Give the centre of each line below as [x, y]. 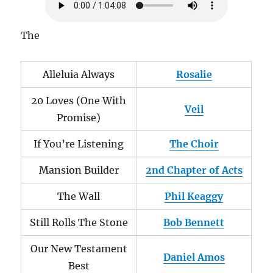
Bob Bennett [194, 222]
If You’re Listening [79, 144]
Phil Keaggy [194, 196]
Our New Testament [79, 249]
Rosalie [194, 74]
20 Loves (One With [79, 101]
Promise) [79, 118]
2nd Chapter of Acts [194, 170]
